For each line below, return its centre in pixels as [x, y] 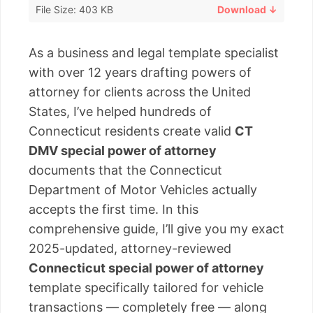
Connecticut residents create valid [132, 131]
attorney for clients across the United [140, 92]
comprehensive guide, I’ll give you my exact [156, 228]
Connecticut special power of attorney [146, 268]
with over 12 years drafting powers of [140, 72]
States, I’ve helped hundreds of [120, 111]
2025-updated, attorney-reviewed [130, 248]
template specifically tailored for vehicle [146, 287]
